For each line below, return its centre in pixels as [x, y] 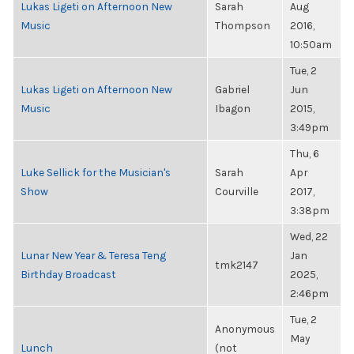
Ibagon [233, 108]
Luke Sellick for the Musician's [96, 172]
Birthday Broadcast [68, 274]
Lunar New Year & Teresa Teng [93, 255]
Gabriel [232, 89]
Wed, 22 [309, 236]
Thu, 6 [305, 153]
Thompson [243, 25]
